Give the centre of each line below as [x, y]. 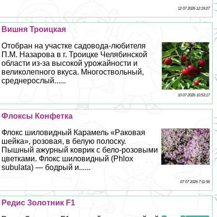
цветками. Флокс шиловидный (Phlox [68, 159]
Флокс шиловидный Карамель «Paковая [74, 133]
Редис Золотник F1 [39, 203]
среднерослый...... [34, 81]
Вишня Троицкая [34, 30]
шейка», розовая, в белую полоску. [64, 141]
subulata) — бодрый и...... [46, 168]
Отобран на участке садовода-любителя [74, 46]
